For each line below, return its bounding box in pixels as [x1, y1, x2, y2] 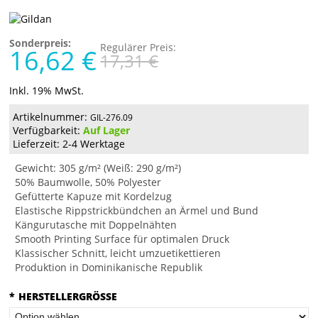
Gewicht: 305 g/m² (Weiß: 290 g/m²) [15, 161, 182, 175]
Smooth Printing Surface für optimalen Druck [15, 232, 230, 246]
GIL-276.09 [90, 111, 133, 124]
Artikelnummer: [13, 110, 88, 124]
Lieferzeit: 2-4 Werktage [13, 137, 126, 151]
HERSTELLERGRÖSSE [18, 290, 112, 304]
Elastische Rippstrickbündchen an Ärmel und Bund [15, 204, 259, 218]
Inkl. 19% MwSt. [9, 84, 84, 98]
